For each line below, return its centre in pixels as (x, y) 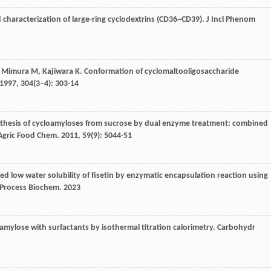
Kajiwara (58, 72)
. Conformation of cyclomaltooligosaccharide (159, 72)
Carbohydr (236, 228)
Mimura (15, 72)
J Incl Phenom (231, 20)
